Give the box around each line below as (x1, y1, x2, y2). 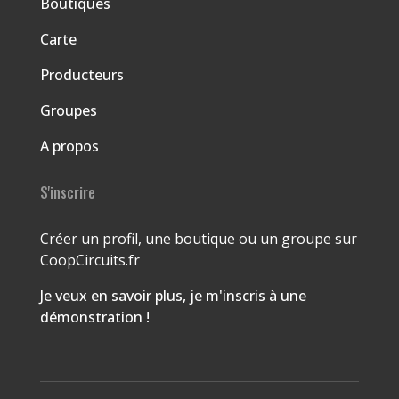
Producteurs (39, 64, 124, 85)
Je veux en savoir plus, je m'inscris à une (39, 285, 306, 305)
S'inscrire (39, 181, 95, 203)
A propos (39, 135, 99, 156)
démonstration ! (39, 306, 150, 327)
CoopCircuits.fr (39, 249, 140, 270)
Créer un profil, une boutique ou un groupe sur (39, 228, 357, 248)
